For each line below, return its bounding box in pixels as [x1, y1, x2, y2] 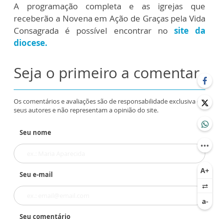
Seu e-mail [20, 170, 53, 179]
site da [174, 25, 206, 37]
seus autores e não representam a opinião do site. [14, 106, 158, 115]
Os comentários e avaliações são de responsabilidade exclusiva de [14, 97, 204, 106]
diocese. [14, 37, 47, 49]
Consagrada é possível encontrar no [14, 25, 174, 37]
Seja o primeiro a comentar [14, 63, 199, 83]
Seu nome [20, 128, 51, 137]
